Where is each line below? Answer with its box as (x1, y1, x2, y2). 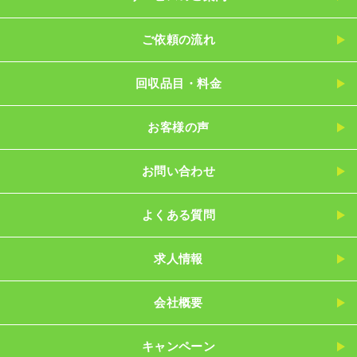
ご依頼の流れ (141, 32, 216, 46)
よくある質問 (141, 207, 216, 222)
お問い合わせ (141, 163, 216, 178)
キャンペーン (141, 339, 216, 353)
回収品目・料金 (135, 76, 222, 90)
